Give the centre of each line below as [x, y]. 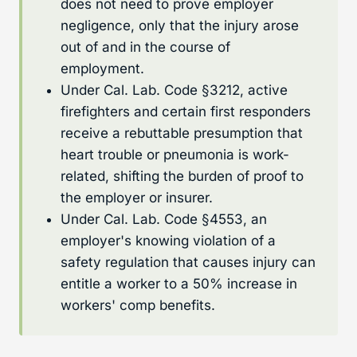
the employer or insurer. [137, 197]
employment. [102, 68]
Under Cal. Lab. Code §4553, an [164, 219]
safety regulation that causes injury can [188, 262]
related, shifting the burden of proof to [182, 176]
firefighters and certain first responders [186, 111]
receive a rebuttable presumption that [182, 133]
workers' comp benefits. [138, 305]
